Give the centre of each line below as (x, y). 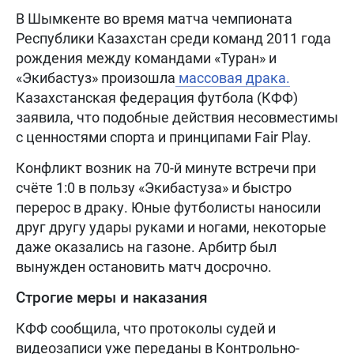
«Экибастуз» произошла (96, 78)
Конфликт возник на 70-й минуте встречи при (166, 168)
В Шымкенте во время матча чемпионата (154, 19)
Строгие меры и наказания (112, 298)
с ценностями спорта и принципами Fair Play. (164, 137)
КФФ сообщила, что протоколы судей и (146, 328)
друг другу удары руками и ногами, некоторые (171, 227)
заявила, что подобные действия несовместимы (177, 117)
